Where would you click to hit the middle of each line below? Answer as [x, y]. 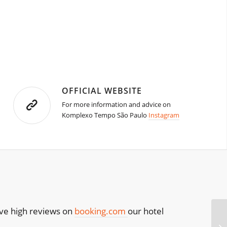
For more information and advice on [117, 105]
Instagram [164, 115]
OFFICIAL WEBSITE [102, 91]
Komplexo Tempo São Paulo [105, 115]
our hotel [146, 211]
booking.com [101, 211]
